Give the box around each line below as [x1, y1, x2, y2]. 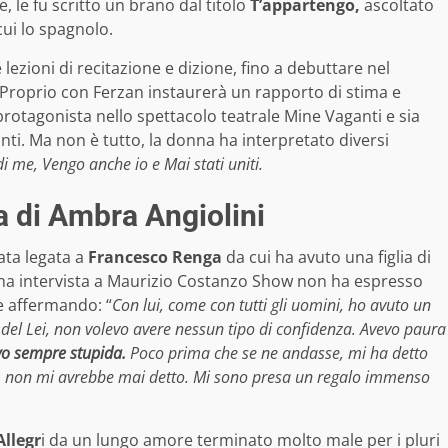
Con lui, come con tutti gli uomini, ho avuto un [112, 293, 431, 316]
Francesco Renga [84, 245, 222, 268]
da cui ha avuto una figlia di [222, 245, 431, 268]
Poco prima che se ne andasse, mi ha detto [126, 341, 428, 364]
